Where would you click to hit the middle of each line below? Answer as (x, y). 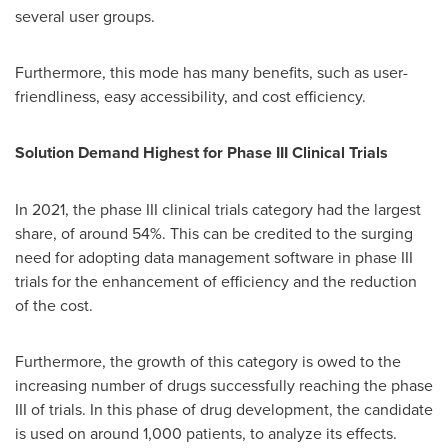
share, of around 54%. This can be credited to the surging (214, 233)
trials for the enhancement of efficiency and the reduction (216, 281)
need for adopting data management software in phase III (214, 257)
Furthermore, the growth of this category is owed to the (208, 361)
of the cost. (54, 305)
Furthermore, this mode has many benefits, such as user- (211, 72)
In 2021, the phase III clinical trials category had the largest (218, 209)
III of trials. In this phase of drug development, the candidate (224, 409)
